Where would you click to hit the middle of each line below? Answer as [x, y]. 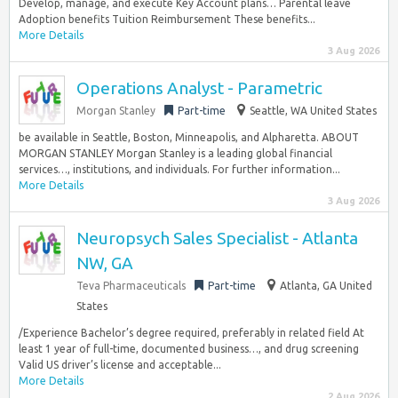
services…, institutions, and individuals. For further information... [179, 169]
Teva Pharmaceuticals [131, 286]
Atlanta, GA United [326, 286]
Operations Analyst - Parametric [199, 88]
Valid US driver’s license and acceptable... [120, 365]
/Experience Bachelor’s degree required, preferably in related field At [191, 333]
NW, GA [105, 263]
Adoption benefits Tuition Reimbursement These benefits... [167, 19]
